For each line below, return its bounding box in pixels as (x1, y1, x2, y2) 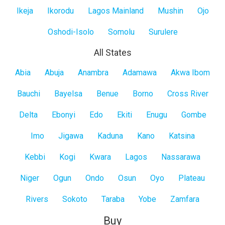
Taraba (101, 194, 125, 204)
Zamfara (170, 194, 199, 204)
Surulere (148, 27, 178, 37)
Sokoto (62, 194, 87, 204)
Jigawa (58, 131, 83, 141)
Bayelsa (54, 89, 82, 99)
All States (93, 47, 132, 58)
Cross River (167, 89, 208, 99)
